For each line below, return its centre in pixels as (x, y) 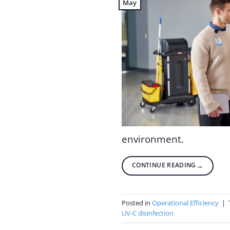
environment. (153, 139)
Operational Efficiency (185, 203)
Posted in (137, 203)
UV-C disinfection (148, 213)
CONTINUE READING (164, 165)
